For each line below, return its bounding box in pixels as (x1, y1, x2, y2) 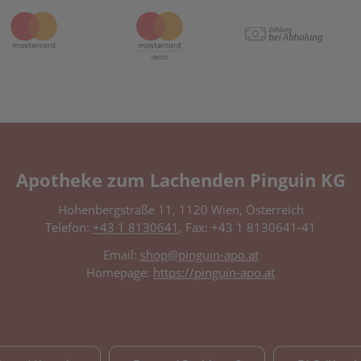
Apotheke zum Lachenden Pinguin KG (15, 168, 346, 193)
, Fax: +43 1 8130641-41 (179, 219, 316, 236)
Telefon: (45, 219, 93, 236)
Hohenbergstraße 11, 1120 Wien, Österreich (57, 201, 304, 218)
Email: (102, 247, 140, 263)
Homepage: (86, 264, 153, 281)
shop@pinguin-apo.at (139, 247, 259, 263)
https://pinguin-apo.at (153, 264, 275, 281)
